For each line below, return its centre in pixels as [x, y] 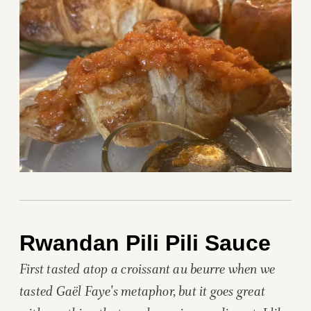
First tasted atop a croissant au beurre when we [148, 268]
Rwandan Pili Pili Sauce [145, 243]
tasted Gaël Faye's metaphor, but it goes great [142, 290]
